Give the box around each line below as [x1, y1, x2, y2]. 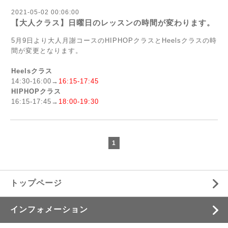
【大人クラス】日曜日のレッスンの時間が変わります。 [11, 18, 215, 27]
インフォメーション [10, 205, 88, 214]
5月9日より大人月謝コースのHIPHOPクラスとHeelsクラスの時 [11, 36, 217, 44]
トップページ [10, 178, 62, 187]
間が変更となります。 [11, 46, 82, 54]
